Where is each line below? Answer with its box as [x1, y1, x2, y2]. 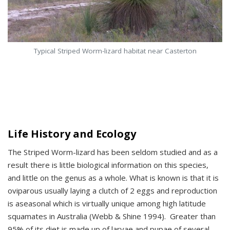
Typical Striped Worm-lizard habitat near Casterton [33, 46, 197, 55]
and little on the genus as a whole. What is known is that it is [8, 172, 219, 183]
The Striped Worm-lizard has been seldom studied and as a [8, 146, 218, 157]
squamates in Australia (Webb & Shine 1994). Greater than [8, 210, 216, 221]
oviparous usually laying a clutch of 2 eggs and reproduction [8, 185, 217, 196]
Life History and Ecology [8, 126, 136, 141]
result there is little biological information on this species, [8, 159, 208, 170]
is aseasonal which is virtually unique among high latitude [8, 198, 206, 208]
